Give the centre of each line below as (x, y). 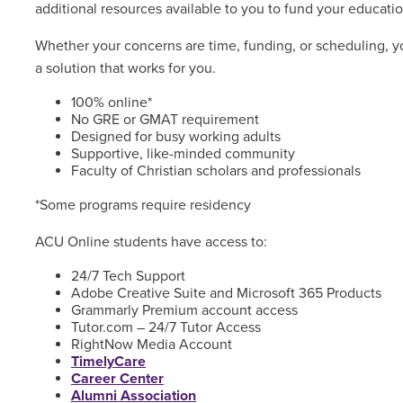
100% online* (111, 103)
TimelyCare (108, 362)
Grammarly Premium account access (184, 310)
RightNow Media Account (151, 345)
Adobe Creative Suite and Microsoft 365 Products (226, 293)
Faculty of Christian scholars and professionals (215, 171)
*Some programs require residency (143, 205)
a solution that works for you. (125, 68)
